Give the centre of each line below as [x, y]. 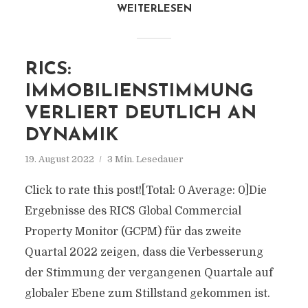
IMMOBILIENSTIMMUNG [139, 92]
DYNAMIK [71, 136]
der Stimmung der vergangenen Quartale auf [148, 273]
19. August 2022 [59, 159]
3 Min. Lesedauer [145, 159]
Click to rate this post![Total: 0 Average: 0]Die [145, 190]
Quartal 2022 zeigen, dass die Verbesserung [144, 252]
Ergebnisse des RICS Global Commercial [133, 211]
